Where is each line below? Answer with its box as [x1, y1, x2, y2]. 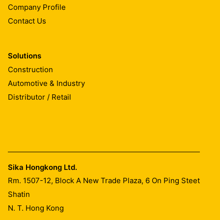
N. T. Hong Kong [8, 203, 64, 213]
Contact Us [8, 16, 46, 26]
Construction [8, 64, 53, 74]
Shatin [8, 190, 30, 199]
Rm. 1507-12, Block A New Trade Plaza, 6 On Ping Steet [8, 176, 200, 185]
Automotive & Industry [8, 78, 85, 88]
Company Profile [8, 2, 66, 12]
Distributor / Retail [8, 92, 71, 102]
